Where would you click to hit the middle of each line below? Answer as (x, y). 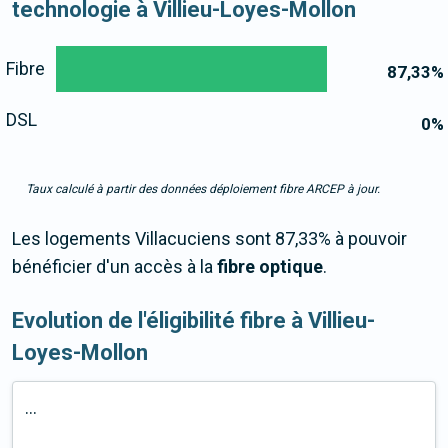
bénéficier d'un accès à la (114, 267)
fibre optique (270, 267)
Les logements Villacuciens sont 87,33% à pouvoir (209, 239)
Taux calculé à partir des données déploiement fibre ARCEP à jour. (203, 189)
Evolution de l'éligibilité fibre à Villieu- (193, 321)
